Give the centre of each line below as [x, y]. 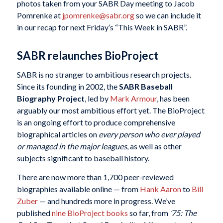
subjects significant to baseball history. [83, 158]
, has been [173, 98]
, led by [97, 98]
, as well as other [154, 146]
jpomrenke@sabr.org [98, 15]
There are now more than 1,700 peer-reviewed [95, 177]
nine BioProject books [90, 213]
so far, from [149, 213]
